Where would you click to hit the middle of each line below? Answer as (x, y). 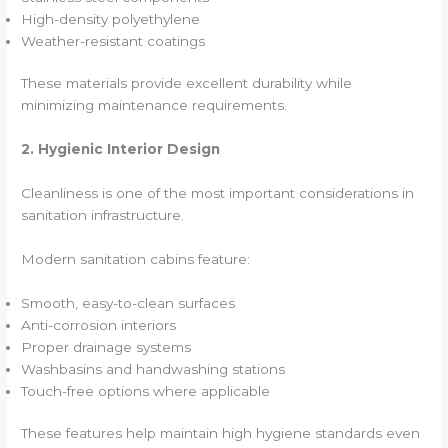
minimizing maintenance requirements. (154, 105)
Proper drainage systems (106, 346)
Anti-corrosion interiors (99, 324)
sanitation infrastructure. (103, 214)
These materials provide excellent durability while (187, 83)
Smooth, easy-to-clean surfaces (128, 302)
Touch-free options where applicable (146, 390)
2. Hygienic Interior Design (121, 149)
